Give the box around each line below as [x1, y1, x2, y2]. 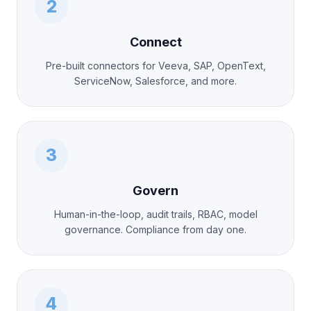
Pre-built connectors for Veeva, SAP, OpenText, [45, 59, 266, 72]
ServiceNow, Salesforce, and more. [74, 74, 237, 87]
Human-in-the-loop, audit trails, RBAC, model [53, 208, 258, 220]
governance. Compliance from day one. [65, 223, 246, 235]
